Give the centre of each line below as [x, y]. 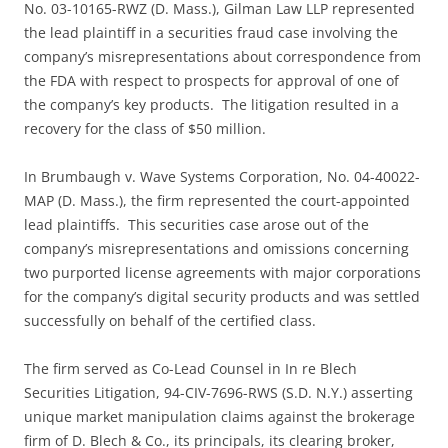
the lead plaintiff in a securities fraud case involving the [211, 33]
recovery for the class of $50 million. [145, 129]
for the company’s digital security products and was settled [222, 297]
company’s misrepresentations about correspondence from [222, 57]
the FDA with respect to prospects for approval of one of [211, 81]
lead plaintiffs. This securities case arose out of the [196, 225]
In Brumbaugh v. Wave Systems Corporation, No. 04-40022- [222, 177]
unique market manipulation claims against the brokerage [219, 417]
